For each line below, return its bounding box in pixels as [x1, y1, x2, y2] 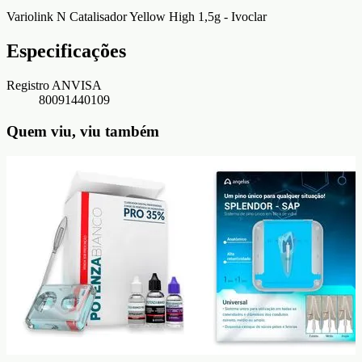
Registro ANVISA [6, 78, 102, 93]
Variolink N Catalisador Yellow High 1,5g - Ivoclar [6, 10, 267, 24]
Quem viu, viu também [6, 122, 159, 140]
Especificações [6, 40, 126, 62]
